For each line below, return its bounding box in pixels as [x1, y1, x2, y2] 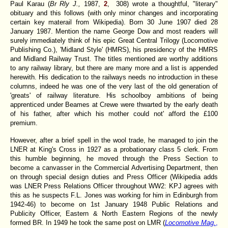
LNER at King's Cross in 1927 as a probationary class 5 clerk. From [10, 145, 218, 153]
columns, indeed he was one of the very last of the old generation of [10, 82, 218, 90]
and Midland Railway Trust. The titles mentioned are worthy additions [10, 54, 218, 63]
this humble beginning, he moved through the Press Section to [10, 154, 218, 162]
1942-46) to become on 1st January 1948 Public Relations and [10, 200, 218, 208]
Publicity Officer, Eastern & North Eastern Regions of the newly [10, 209, 218, 217]
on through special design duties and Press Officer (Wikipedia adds [10, 173, 218, 181]
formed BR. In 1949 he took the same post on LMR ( [10, 218, 165, 226]
